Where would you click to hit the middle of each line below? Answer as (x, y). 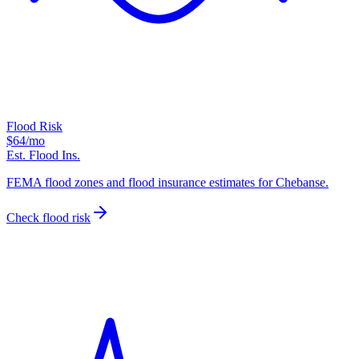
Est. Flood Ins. (43, 155)
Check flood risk (48, 218)
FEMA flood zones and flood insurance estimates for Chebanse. (167, 183)
